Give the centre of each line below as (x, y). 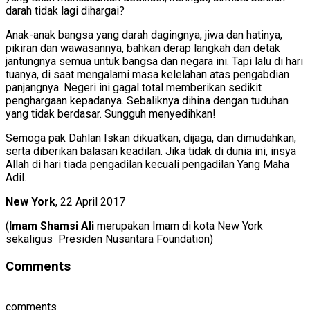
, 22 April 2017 (90, 202)
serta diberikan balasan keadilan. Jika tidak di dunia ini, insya (151, 152)
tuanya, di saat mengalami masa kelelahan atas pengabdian (147, 75)
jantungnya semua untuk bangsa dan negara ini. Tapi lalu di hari (154, 62)
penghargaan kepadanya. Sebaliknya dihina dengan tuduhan (147, 101)
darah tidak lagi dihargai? (65, 11)
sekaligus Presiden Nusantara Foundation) (111, 239)
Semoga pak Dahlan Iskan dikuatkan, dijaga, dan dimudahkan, (151, 138)
